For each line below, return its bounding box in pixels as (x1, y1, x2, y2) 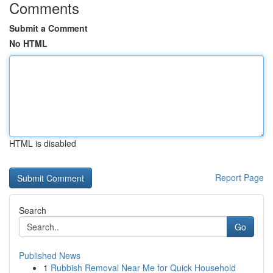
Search (19, 204, 46, 216)
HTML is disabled (9, 137, 76, 149)
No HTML (9, 37, 48, 49)
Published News (19, 249, 80, 261)
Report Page (215, 171, 264, 183)
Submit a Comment (9, 22, 88, 34)
